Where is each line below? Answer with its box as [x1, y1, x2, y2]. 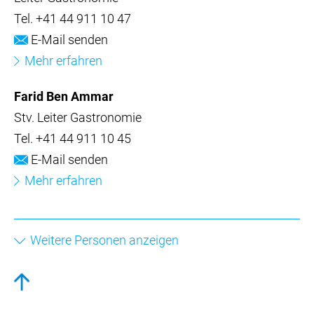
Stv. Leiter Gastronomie [14, 109, 142, 125]
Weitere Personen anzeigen [29, 233, 179, 248]
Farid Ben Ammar [14, 88, 114, 104]
